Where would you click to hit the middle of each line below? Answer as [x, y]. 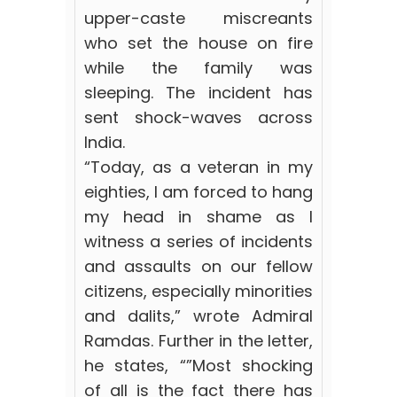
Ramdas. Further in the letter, [198, 341]
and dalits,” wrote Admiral [198, 316]
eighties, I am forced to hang [198, 192]
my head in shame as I [198, 217]
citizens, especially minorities [198, 292]
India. [105, 143]
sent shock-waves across [198, 118]
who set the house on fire [198, 43]
